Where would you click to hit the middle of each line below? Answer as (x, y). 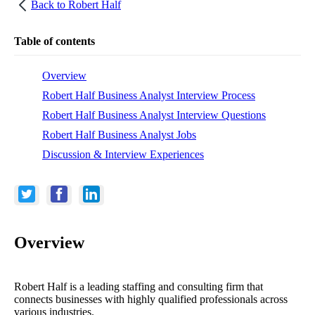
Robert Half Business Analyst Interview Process (149, 95)
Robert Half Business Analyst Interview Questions (154, 115)
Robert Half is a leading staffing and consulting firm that (139, 286)
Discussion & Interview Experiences (123, 154)
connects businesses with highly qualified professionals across (151, 299)
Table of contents (54, 41)
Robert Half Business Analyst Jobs (119, 134)
